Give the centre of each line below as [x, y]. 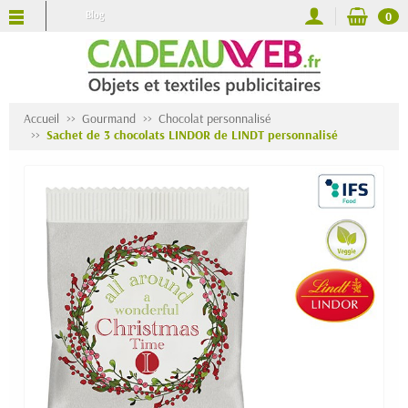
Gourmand [109, 118]
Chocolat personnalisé [214, 118]
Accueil [41, 118]
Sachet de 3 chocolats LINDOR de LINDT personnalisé [192, 135]
